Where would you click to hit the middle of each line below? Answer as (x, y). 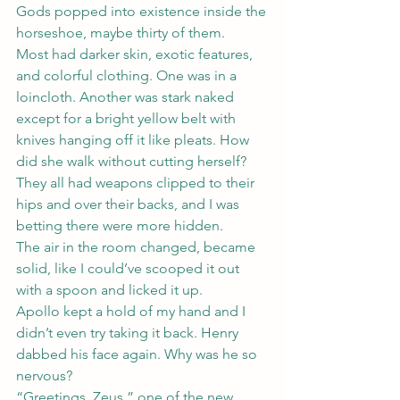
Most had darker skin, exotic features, (136, 54)
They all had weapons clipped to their (137, 183)
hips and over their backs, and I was (129, 204)
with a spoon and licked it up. (109, 290)
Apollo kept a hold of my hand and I (133, 311)
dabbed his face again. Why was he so (138, 354)
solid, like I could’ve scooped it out (129, 268)
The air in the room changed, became (137, 247)
